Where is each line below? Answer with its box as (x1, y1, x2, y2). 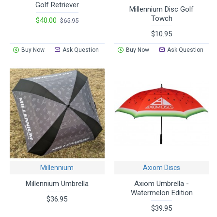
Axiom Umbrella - (134, 179, 189, 188)
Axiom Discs (143, 163, 181, 171)
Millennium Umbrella (25, 179, 89, 188)
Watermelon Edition (130, 188, 193, 197)
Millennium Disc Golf (129, 4, 194, 14)
